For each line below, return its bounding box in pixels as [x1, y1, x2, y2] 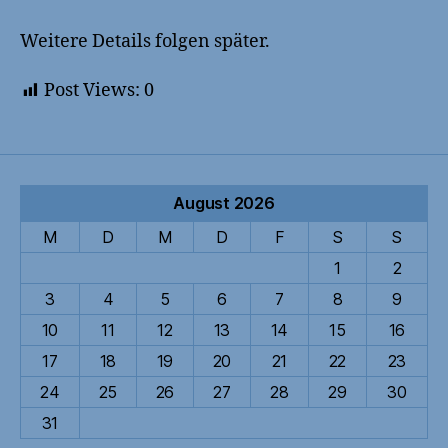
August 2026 [173, 192, 275, 213]
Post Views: [44, 78, 140, 102]
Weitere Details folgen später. [20, 30, 270, 53]
